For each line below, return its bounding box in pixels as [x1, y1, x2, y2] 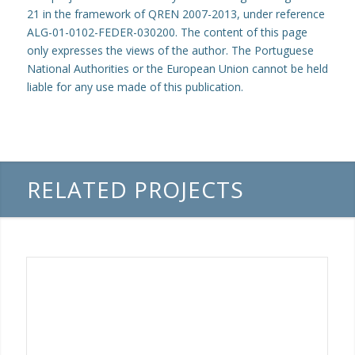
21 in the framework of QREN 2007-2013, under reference [26, 6, 325, 22]
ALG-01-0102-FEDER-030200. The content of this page [26, 25, 307, 40]
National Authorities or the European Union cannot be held [26, 61, 328, 77]
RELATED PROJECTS [26, 174, 244, 205]
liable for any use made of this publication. [26, 79, 243, 95]
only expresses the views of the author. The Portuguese [26, 43, 314, 59]
